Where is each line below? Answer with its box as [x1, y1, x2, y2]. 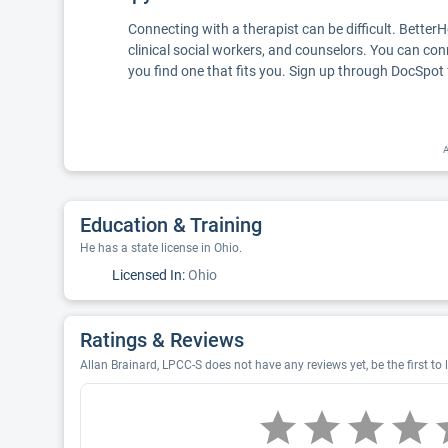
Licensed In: [112, 267, 185, 283]
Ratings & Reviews [80, 328, 244, 352]
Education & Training [80, 213, 262, 237]
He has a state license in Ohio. [80, 241, 242, 255]
